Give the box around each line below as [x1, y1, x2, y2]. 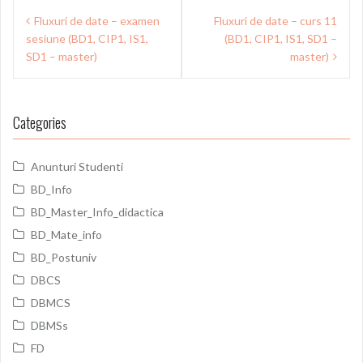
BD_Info [31, 182, 72, 196]
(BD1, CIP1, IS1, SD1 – [224, 32, 337, 45]
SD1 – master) [26, 49, 97, 63]
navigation [12, 20, 99, 57]
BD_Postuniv [31, 250, 96, 264]
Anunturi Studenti [31, 160, 123, 173]
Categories [13, 112, 66, 133]
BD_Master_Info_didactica [31, 205, 164, 219]
